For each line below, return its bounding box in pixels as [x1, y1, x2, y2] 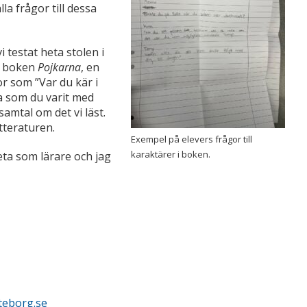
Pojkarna [38, 60, 81, 75]
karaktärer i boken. [130, 148, 210, 161]
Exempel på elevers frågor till [130, 133, 252, 146]
